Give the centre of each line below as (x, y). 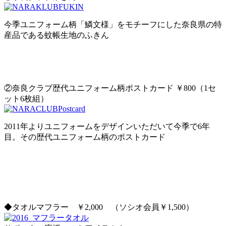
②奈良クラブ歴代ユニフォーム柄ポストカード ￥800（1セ (110, 88)
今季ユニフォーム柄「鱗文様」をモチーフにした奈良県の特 (113, 25)
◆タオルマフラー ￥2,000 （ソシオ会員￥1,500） (99, 207)
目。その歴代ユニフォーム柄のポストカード (85, 137)
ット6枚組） (26, 99)
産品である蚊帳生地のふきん (56, 35)
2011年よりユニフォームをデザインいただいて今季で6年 (107, 127)
